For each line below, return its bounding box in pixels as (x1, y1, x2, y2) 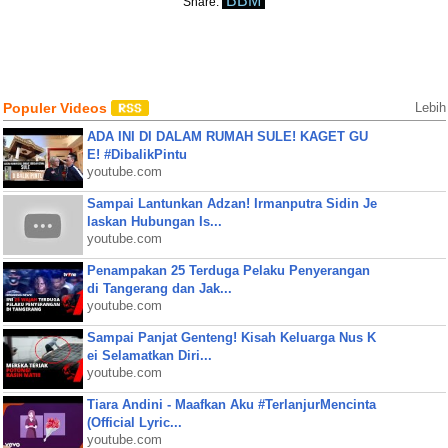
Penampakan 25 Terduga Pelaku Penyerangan (86, 263, 370, 278)
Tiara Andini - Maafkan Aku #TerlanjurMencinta (86, 397, 376, 412)
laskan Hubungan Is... (86, 214, 222, 229)
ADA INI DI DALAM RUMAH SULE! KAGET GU (86, 129, 368, 144)
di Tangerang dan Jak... (86, 281, 232, 296)
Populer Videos (2, 100, 111, 116)
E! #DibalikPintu (86, 147, 187, 162)
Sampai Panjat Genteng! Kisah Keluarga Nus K (86, 330, 376, 345)
